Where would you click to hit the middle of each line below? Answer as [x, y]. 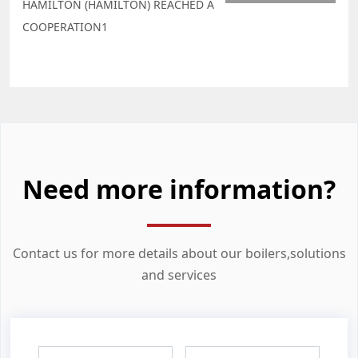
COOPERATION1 [65, 27]
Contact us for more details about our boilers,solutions [179, 254]
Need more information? [179, 189]
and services [179, 275]
